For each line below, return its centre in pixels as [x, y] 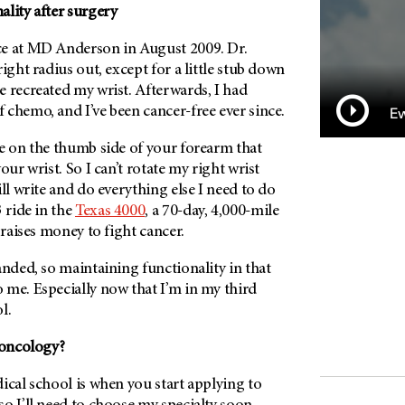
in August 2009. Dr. [184, 50]
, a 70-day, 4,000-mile [212, 212]
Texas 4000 [110, 212]
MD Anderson [73, 50]
